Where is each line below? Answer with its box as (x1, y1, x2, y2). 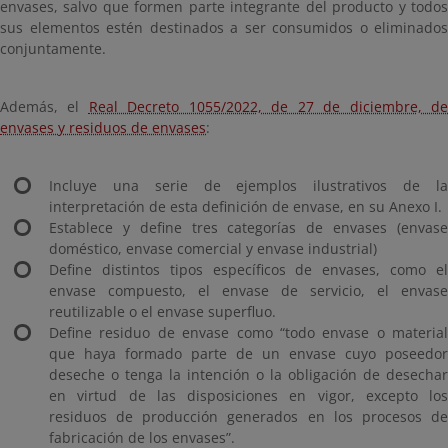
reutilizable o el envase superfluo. (49, 302, 276, 321)
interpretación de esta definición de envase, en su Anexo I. (49, 197, 446, 216)
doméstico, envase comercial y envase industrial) (49, 239, 381, 258)
